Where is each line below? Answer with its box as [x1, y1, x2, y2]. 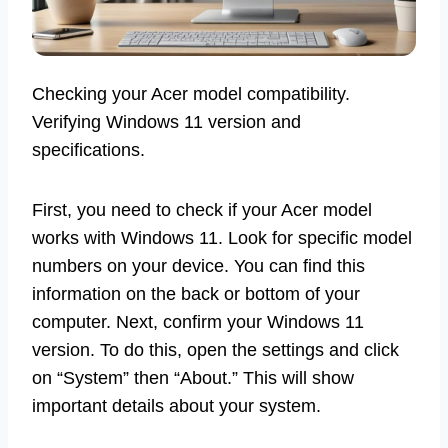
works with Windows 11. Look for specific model [32, 228, 412, 249]
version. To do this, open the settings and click [32, 340, 399, 361]
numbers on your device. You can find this [32, 256, 365, 277]
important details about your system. [32, 396, 321, 417]
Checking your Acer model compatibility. [32, 84, 350, 105]
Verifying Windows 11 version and [32, 112, 301, 133]
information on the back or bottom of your [32, 284, 360, 305]
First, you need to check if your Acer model [32, 200, 372, 221]
